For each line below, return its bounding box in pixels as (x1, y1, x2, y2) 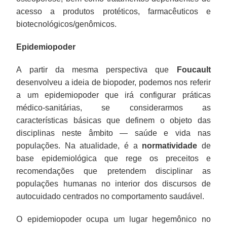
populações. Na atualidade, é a (16, 141, 142, 150)
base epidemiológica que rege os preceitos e (16, 154, 211, 163)
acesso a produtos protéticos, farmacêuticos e (16, 7, 211, 16)
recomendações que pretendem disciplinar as (16, 166, 211, 175)
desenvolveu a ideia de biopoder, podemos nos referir (16, 78, 211, 87)
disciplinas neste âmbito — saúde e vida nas (16, 128, 211, 137)
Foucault (176, 65, 211, 74)
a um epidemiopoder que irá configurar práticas (16, 90, 211, 99)
